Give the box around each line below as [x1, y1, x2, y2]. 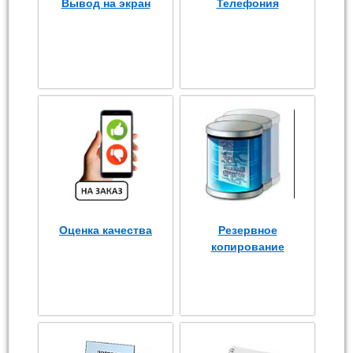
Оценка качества [59, 224, 152, 236]
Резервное [217, 224, 277, 236]
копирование [210, 240, 284, 253]
